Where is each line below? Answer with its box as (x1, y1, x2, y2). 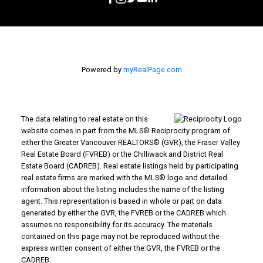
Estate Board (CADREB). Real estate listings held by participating (21, 161, 238, 171)
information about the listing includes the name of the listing (21, 185, 224, 194)
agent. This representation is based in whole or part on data (21, 197, 222, 206)
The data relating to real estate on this (21, 114, 148, 124)
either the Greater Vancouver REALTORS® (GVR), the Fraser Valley (21, 138, 240, 147)
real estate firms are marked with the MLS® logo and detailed (21, 173, 227, 183)
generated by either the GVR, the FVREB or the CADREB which (21, 208, 226, 218)
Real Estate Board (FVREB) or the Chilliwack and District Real (21, 150, 223, 159)
